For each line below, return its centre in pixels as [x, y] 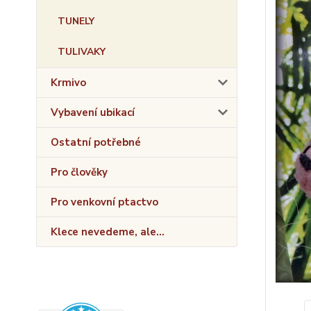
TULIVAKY [82, 52]
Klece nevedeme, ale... [108, 232]
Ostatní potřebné [96, 142]
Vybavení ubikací [93, 112]
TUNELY [76, 21]
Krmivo [68, 83]
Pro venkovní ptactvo [104, 202]
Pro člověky [79, 172]
